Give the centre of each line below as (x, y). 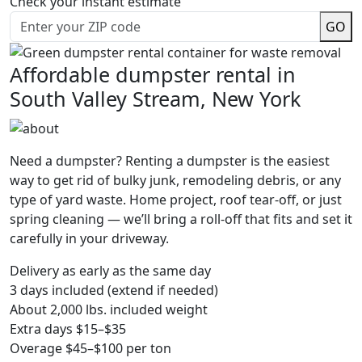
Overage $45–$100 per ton (90, 349)
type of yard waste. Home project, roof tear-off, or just (176, 200)
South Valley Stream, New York (155, 99)
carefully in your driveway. (89, 239)
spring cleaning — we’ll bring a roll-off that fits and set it (181, 219)
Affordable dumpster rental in (153, 75)
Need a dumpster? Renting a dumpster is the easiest (170, 161)
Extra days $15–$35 (68, 329)
